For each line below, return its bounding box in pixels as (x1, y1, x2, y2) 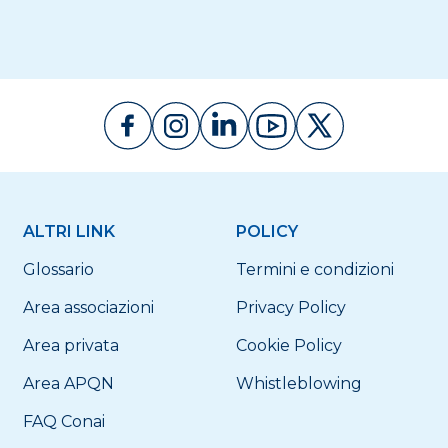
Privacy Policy (235, 298, 346, 317)
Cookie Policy (235, 336, 342, 355)
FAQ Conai (22, 412, 105, 431)
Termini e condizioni (235, 260, 394, 279)
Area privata (22, 336, 119, 355)
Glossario (22, 260, 94, 279)
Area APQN (22, 374, 114, 393)
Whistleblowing (235, 374, 362, 393)
